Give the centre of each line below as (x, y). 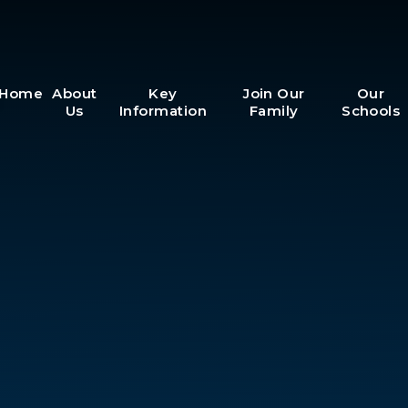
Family (274, 111)
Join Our (274, 93)
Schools (371, 111)
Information (163, 111)
